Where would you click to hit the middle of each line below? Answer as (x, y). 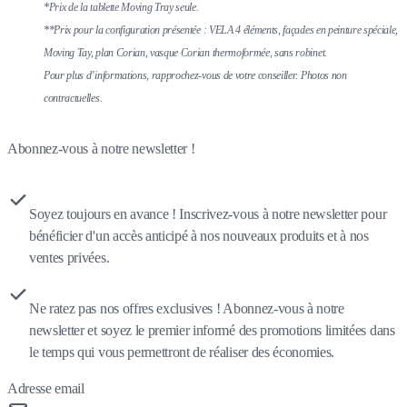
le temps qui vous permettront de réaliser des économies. (182, 352)
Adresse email (46, 388)
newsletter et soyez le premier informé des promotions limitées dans (212, 330)
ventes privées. (69, 257)
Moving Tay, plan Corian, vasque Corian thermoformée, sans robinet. (187, 52)
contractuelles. (74, 98)
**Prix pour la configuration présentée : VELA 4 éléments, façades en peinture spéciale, (221, 30)
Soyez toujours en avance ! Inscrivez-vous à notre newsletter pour (208, 213)
